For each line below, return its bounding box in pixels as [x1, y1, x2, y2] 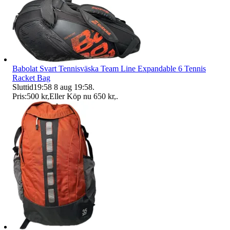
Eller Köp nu [49, 91, 91, 101]
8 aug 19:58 [54, 82, 92, 91]
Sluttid [12, 82, 33, 91]
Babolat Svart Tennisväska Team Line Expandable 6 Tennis [12, 64, 206, 73]
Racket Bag [12, 73, 50, 82]
